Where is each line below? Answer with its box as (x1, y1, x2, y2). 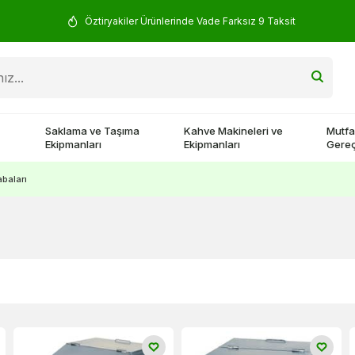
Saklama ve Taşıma (45, 124, 140, 137)
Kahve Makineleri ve (184, 124, 284, 137)
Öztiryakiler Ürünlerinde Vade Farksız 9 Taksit (84, 14, 296, 27)
